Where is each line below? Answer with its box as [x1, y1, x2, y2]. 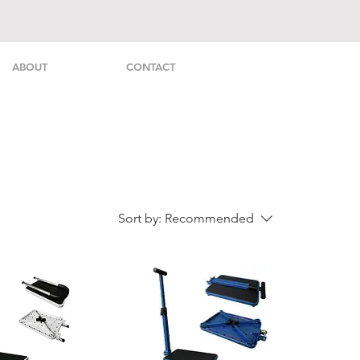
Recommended [165, 211, 254, 227]
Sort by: [118, 211, 162, 227]
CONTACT [125, 60, 175, 73]
